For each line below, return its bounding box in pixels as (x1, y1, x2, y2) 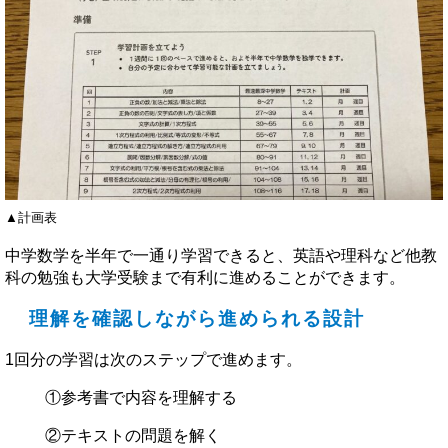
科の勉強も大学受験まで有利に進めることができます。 (5, 269, 405, 287)
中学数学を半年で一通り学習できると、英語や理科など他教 (5, 247, 437, 265)
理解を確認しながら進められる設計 (29, 308, 365, 330)
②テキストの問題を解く (45, 426, 221, 444)
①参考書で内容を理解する (45, 388, 237, 406)
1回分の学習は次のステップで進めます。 (5, 350, 302, 368)
